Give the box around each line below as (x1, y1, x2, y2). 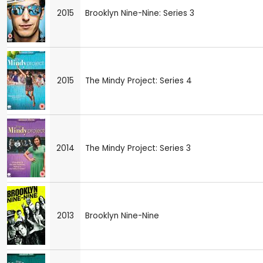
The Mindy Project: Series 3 (85, 142, 191, 154)
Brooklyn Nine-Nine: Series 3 (85, 7, 194, 19)
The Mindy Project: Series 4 (85, 75, 192, 86)
